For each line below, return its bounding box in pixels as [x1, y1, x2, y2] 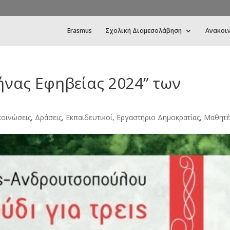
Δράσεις [35, 112, 62, 122]
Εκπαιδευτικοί [66, 112, 112, 122]
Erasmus [67, 26, 92, 35]
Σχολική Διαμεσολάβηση [105, 26, 182, 35]
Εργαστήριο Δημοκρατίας [117, 112, 200, 122]
